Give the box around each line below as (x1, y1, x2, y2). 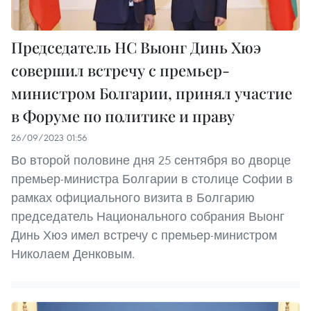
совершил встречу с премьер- (11, 60, 230, 81)
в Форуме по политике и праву (11, 106, 235, 127)
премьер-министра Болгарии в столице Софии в (11, 171, 293, 187)
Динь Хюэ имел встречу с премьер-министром (11, 227, 277, 244)
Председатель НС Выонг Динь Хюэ (11, 37, 261, 58)
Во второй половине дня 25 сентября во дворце (11, 152, 291, 169)
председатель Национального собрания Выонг (11, 208, 285, 225)
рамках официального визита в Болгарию (11, 190, 255, 206)
